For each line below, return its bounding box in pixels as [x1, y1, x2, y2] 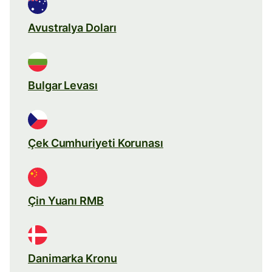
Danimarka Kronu [28, 251, 117, 265]
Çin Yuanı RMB [28, 194, 104, 207]
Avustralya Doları [28, 21, 117, 34]
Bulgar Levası [28, 78, 98, 92]
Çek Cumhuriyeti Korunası [28, 136, 163, 149]
